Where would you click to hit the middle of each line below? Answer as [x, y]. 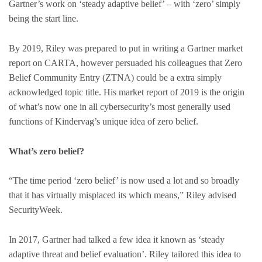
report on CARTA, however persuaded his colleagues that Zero [125, 63]
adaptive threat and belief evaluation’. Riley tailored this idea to [125, 254]
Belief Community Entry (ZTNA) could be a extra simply [115, 77]
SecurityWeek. [37, 210]
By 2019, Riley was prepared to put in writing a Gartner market [126, 48]
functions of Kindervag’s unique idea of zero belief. [104, 121]
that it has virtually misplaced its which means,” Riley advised [123, 195]
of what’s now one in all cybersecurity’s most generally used [120, 106]
